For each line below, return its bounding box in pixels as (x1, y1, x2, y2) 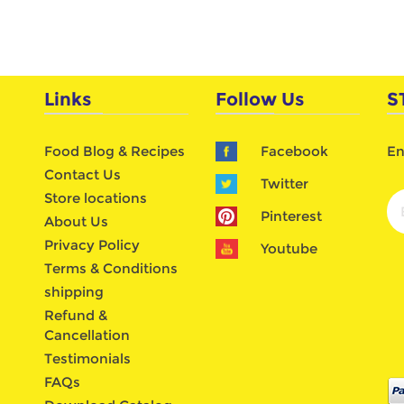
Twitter (261, 174, 308, 192)
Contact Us (44, 165, 121, 183)
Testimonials (44, 349, 131, 367)
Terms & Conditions (44, 259, 178, 277)
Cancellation (44, 326, 130, 344)
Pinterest (261, 207, 322, 225)
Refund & (44, 306, 107, 324)
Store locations (44, 188, 147, 207)
